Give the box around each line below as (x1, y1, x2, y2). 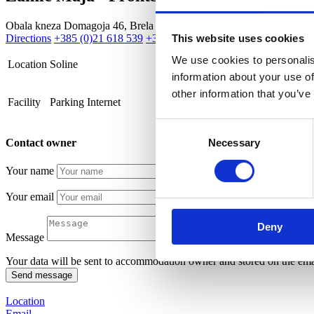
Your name (6, 165, 54, 177)
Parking (50, 95, 84, 108)
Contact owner (6, 136, 76, 149)
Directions (6, 32, 51, 44)
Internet (87, 95, 121, 108)
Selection (155, 137, 198, 149)
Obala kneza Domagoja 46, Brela (6, 19, 153, 32)
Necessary (208, 137, 260, 149)
